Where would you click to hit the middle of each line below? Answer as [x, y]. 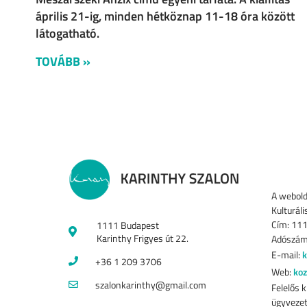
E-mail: [286, 254]
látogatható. [67, 33]
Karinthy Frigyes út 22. [143, 238]
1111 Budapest [128, 225]
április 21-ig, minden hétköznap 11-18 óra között [165, 16]
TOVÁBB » [63, 61]
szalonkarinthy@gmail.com [150, 284]
